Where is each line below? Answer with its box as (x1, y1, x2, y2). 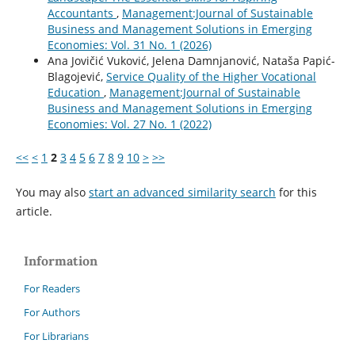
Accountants (47, 6, 116, 21)
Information (24, 253, 97, 269)
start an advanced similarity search (88, 185, 276, 200)
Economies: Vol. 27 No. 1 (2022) (47, 116, 212, 132)
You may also (15, 185, 89, 200)
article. (15, 204, 52, 219)
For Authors (24, 305, 80, 320)
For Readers (24, 281, 80, 296)
